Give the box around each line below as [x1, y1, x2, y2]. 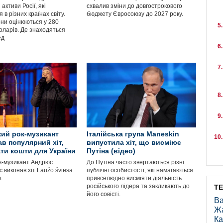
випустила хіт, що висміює [87, 138, 181, 146]
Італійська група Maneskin [87, 130, 179, 138]
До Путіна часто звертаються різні [87, 159, 184, 166]
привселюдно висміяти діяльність [87, 175, 182, 182]
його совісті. [87, 191, 120, 198]
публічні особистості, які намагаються [87, 167, 193, 174]
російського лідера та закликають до [87, 183, 190, 190]
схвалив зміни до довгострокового [87, 2, 182, 9]
